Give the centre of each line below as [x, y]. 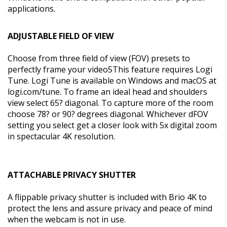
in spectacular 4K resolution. [61, 136]
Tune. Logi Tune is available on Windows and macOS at [112, 80]
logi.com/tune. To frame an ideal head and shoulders [107, 91]
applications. [31, 8]
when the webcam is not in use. [67, 219]
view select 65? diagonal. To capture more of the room [110, 103]
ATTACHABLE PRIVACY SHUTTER [72, 175]
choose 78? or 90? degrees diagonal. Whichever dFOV [108, 114]
